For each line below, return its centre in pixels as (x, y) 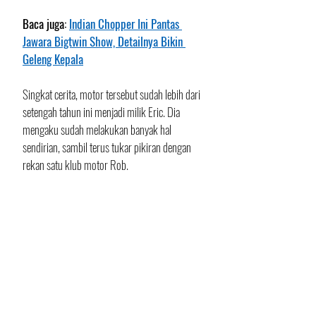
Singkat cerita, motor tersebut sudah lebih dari (113, 94)
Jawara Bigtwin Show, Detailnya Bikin (104, 41)
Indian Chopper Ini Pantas (126, 24)
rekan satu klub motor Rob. (75, 165)
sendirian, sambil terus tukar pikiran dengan (108, 147)
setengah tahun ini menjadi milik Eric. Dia (102, 112)
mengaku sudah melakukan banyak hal (98, 129)
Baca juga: (46, 24)
